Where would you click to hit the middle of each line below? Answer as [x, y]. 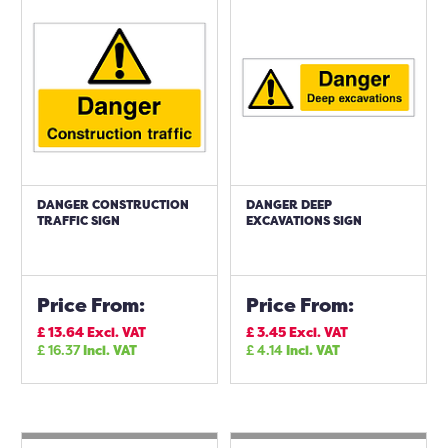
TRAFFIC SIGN [78, 220]
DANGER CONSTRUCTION [113, 204]
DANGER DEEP [289, 204]
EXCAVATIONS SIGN [304, 220]
